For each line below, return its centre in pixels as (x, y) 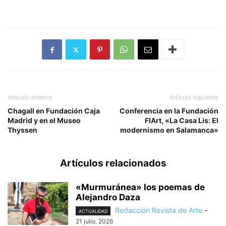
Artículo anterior (30, 97)
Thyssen (22, 130)
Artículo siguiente (194, 97)
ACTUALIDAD (93, 211)
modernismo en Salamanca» (169, 130)
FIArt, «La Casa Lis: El (182, 120)
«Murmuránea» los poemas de (140, 187)
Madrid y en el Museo (44, 120)
